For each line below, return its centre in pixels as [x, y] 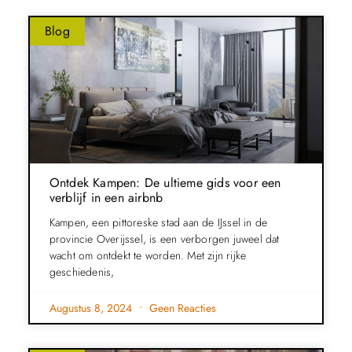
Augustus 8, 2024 [92, 308]
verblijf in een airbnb [106, 198]
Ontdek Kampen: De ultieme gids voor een [165, 183]
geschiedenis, [82, 272]
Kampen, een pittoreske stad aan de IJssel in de [158, 223]
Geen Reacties [181, 308]
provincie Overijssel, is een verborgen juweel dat [164, 239]
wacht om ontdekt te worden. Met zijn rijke [148, 256]
